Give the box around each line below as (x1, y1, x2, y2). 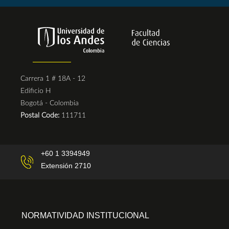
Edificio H (20, 87, 51, 95)
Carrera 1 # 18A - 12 (20, 75, 85, 82)
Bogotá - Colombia (20, 100, 79, 107)
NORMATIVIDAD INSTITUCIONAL (21, 211, 149, 220)
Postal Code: (20, 112, 61, 119)
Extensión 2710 (41, 162, 91, 170)
